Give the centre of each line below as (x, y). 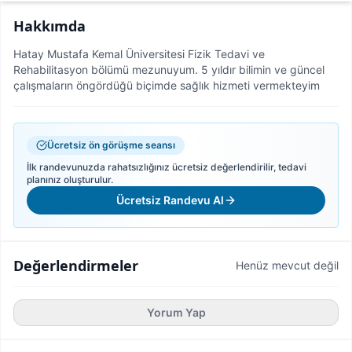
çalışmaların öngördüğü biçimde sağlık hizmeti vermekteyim (167, 85)
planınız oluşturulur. (70, 180)
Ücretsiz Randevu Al (170, 200)
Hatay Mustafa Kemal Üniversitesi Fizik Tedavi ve (139, 54)
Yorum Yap (176, 312)
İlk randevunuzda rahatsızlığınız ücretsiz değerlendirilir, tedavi (167, 167)
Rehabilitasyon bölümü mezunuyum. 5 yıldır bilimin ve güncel (169, 70)
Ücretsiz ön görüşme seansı (111, 145)
